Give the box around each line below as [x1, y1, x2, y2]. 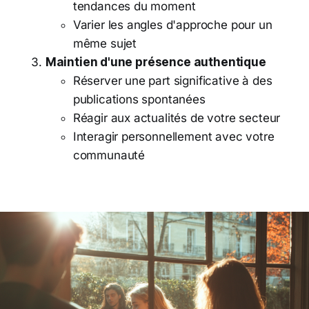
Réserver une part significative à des [72, 73, 272, 88]
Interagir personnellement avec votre [72, 129, 275, 143]
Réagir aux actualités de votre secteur [72, 110, 281, 125]
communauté [72, 148, 146, 162]
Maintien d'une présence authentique [45, 54, 266, 69]
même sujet [72, 36, 137, 50]
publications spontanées [72, 92, 206, 106]
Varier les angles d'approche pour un [72, 17, 272, 32]
